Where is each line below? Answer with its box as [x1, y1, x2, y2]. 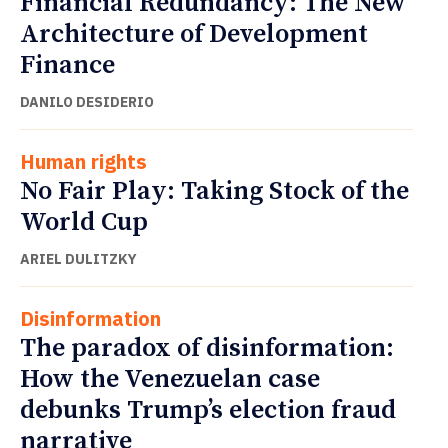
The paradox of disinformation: [20, 332, 394, 366]
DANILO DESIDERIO [20, 93, 154, 112]
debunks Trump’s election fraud [20, 394, 396, 428]
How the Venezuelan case [20, 363, 320, 397]
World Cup [20, 206, 148, 240]
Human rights [20, 148, 147, 176]
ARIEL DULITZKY [20, 250, 137, 269]
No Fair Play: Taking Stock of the [20, 175, 409, 209]
